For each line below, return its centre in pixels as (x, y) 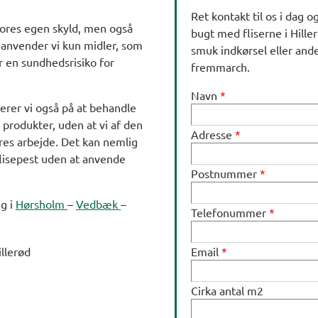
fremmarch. (220, 67)
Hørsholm (42, 204)
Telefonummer (230, 213)
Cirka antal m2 (227, 291)
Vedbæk (98, 204)
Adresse (213, 135)
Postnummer (225, 174)
